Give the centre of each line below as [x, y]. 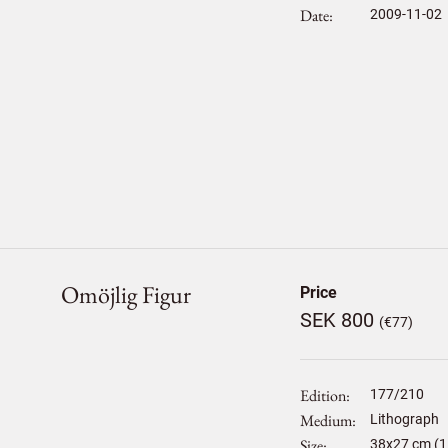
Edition [322, 395]
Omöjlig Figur [126, 294]
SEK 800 [339, 320]
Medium [325, 420]
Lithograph [404, 419]
